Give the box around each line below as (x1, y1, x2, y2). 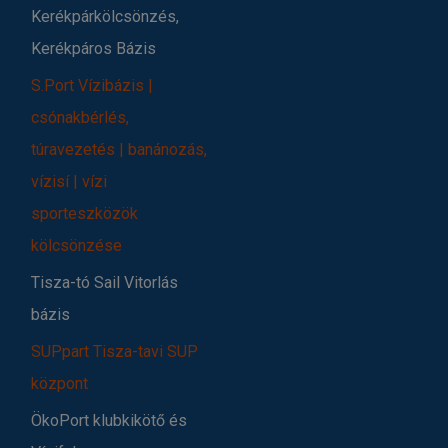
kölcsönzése (31, 235, 122, 255)
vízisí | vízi (31, 171, 107, 191)
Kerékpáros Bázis (31, 38, 156, 58)
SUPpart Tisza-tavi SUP (31, 341, 198, 361)
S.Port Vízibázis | (31, 75, 153, 95)
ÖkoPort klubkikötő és (31, 410, 187, 430)
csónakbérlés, (31, 107, 129, 127)
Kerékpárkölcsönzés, (31, 6, 179, 26)
